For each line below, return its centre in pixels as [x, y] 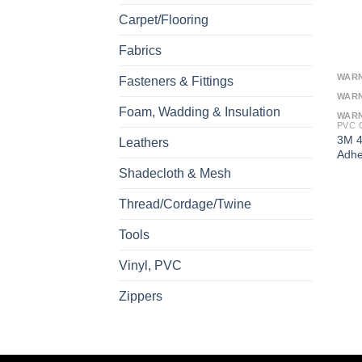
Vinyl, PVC [150, 265]
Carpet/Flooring [164, 19]
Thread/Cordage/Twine [185, 204]
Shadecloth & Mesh [175, 173]
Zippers [141, 296]
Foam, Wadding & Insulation [200, 112]
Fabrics [140, 50]
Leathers [144, 142]
